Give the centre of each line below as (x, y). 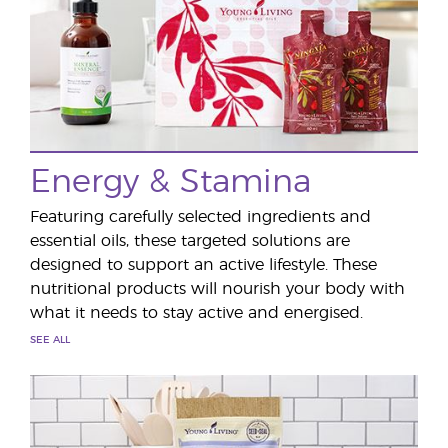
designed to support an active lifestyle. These (203, 265)
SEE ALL (50, 340)
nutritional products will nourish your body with (217, 289)
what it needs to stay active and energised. (196, 313)
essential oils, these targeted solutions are (190, 241)
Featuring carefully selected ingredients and (200, 217)
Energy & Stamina (170, 182)
